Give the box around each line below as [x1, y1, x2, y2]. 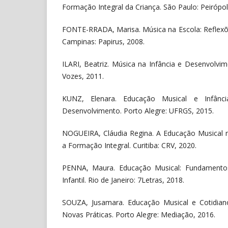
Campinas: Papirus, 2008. [62, 36, 145, 46]
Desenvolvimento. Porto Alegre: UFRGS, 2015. [62, 106, 214, 116]
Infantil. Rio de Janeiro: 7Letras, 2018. [62, 175, 184, 185]
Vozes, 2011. [62, 71, 104, 81]
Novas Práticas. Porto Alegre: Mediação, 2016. [62, 210, 215, 220]
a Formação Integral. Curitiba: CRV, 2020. [62, 140, 196, 151]
